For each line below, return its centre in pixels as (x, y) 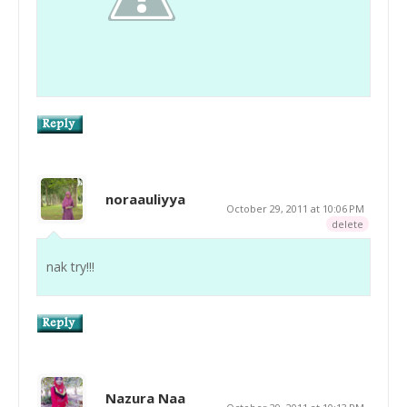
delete (347, 223)
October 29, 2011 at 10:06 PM (295, 208)
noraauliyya (145, 199)
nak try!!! (70, 266)
